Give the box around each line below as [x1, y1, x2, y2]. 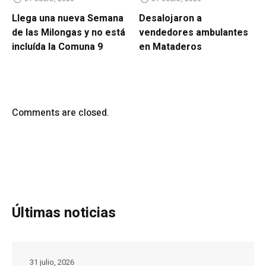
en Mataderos [139, 39, 202, 54]
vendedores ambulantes [139, 25, 248, 40]
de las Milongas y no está [12, 25, 125, 40]
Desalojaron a [139, 11, 202, 26]
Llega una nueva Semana [12, 11, 123, 26]
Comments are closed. [12, 105, 109, 120]
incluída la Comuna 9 [12, 39, 103, 54]
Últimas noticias [12, 202, 116, 223]
